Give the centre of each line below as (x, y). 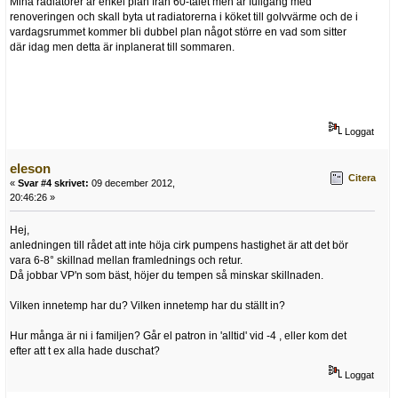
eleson (30, 168)
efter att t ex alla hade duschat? (85, 350)
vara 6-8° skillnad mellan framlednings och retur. (126, 260)
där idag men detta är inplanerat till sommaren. (122, 47)
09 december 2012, (132, 183)
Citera (362, 178)
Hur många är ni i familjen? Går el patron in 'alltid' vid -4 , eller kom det (178, 335)
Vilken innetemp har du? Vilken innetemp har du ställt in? (147, 305)
